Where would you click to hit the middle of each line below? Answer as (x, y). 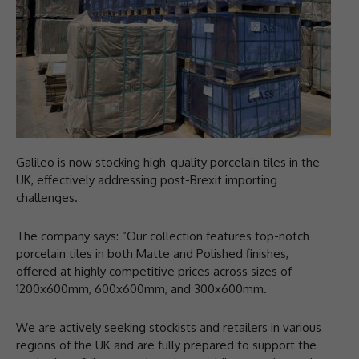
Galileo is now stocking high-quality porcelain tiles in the (168, 163)
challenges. (47, 198)
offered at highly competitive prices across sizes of (154, 272)
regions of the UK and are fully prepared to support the (166, 345)
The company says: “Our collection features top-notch (163, 236)
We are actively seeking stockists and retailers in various (169, 328)
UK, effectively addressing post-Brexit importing (147, 180)
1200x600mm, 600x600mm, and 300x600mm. (141, 289)
